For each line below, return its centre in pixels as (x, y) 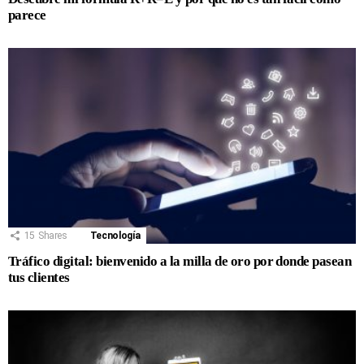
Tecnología (115, 236)
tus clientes (39, 278)
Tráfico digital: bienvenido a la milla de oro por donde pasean (180, 262)
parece (27, 15)
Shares (52, 236)
